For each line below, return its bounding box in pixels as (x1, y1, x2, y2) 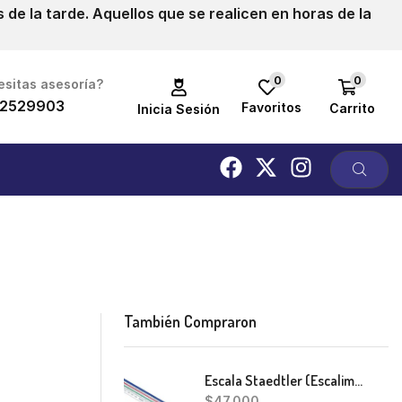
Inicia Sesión (137, 100, 221, 117)
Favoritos (241, 100, 302, 116)
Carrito (328, 100, 375, 116)
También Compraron (124, 311, 257, 332)
